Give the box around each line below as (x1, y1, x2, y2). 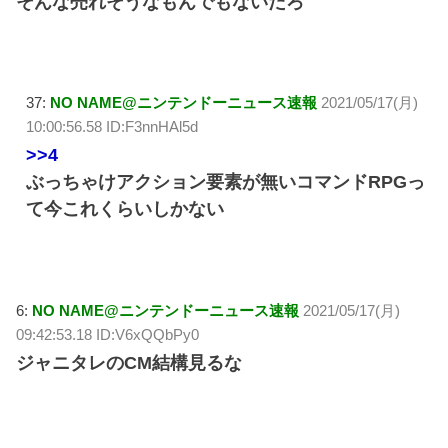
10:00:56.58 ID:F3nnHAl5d (26, 118, 199, 136)
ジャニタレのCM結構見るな (16, 352, 243, 373)
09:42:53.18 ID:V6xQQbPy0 (16, 325, 200, 343)
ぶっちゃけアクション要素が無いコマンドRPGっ (26, 172, 426, 193)
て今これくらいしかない (26, 199, 225, 220)
